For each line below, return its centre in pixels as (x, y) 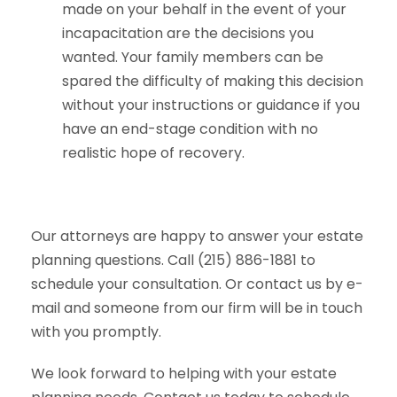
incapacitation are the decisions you (188, 34)
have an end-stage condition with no (190, 129)
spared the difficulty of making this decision (213, 82)
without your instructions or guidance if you (211, 105)
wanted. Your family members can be (193, 58)
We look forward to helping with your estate (184, 374)
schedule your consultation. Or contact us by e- (197, 284)
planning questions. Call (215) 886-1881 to (173, 261)
